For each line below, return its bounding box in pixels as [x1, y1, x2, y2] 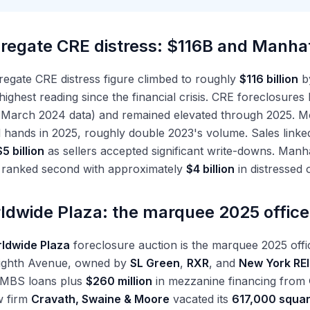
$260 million [86, 274, 152, 288]
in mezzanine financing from [152, 274, 309, 288]
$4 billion [186, 162, 235, 176]
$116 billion [239, 72, 298, 86]
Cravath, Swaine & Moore [31, 292, 170, 306]
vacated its [170, 292, 232, 306]
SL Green [130, 256, 180, 270]
